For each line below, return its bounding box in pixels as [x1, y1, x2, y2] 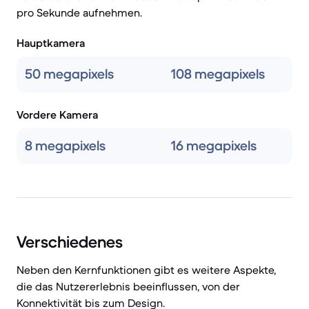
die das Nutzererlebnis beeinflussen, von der [17, 279, 240, 293]
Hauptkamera [17, 36, 85, 50]
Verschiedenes [17, 232, 123, 252]
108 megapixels [171, 66, 265, 83]
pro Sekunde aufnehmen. [17, 6, 142, 19]
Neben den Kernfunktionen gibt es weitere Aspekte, [17, 263, 276, 277]
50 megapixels [25, 66, 114, 83]
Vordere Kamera [17, 108, 98, 121]
